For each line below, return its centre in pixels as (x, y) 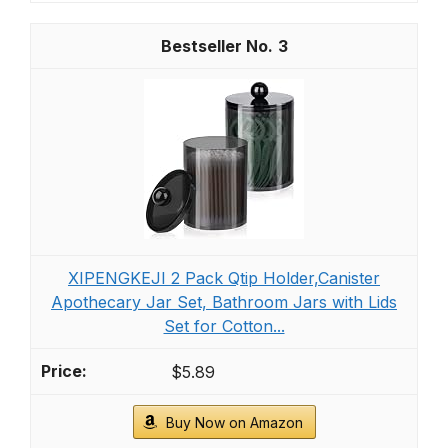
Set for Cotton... (224, 325)
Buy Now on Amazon (234, 423)
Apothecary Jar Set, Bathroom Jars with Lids (224, 301)
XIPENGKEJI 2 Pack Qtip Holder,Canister (224, 277)
